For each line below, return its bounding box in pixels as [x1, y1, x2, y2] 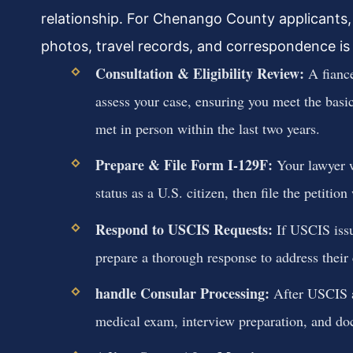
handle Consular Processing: [95, 282, 269, 303]
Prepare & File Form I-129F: [95, 154, 273, 176]
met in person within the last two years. [95, 119, 320, 139]
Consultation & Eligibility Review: [95, 63, 304, 84]
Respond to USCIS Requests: [95, 218, 273, 240]
